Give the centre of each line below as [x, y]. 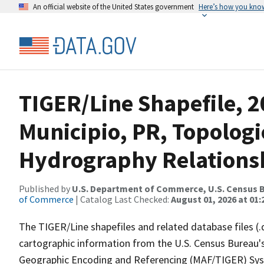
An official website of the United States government [113, 6]
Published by [45, 189]
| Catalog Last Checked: [122, 199]
